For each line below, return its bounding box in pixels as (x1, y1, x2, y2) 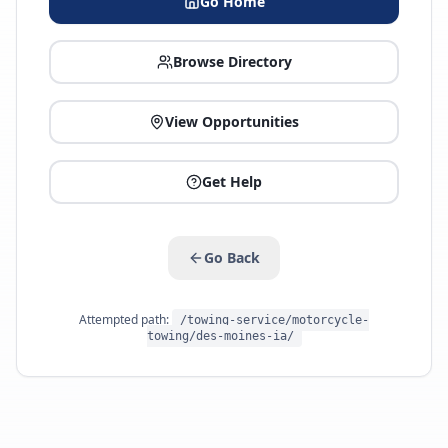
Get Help (202, 172, 262, 191)
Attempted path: (79, 311, 172, 328)
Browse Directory (172, 52, 292, 71)
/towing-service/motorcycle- (180, 313, 369, 327)
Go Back (204, 248, 260, 267)
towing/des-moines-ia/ (146, 329, 294, 343)
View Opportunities (165, 112, 299, 131)
